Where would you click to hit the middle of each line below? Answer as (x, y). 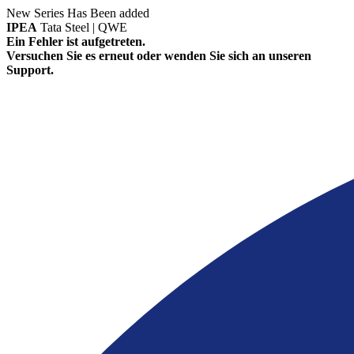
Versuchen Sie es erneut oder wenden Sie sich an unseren (159, 56)
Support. (30, 70)
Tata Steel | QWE (84, 27)
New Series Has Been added (78, 13)
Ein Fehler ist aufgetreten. (76, 41)
